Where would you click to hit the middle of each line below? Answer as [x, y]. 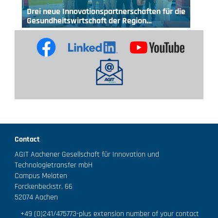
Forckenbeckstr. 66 [44, 187]
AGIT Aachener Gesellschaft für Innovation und [87, 154]
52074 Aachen [36, 197]
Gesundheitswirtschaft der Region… [89, 21]
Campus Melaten [41, 176]
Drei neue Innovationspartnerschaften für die [106, 11]
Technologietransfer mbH [54, 165]
